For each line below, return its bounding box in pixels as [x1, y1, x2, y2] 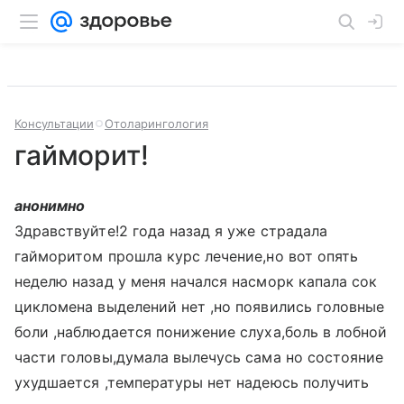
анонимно [14, 197, 86, 215]
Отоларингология [105, 116, 208, 131]
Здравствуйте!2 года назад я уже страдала [14, 222, 327, 240]
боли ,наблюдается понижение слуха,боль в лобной [14, 323, 388, 341]
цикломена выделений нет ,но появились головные [14, 298, 385, 316]
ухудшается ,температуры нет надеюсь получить [14, 373, 370, 391]
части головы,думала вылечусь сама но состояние [14, 348, 384, 366]
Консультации [14, 116, 94, 131]
